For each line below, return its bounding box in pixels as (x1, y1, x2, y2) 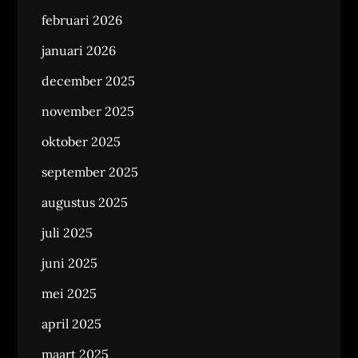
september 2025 (42, 164, 139, 180)
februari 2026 (42, 12, 123, 28)
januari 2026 (42, 42, 117, 58)
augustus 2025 (42, 194, 129, 210)
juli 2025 (42, 225, 93, 241)
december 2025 (42, 73, 136, 89)
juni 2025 (42, 255, 98, 271)
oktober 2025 (42, 133, 121, 149)
